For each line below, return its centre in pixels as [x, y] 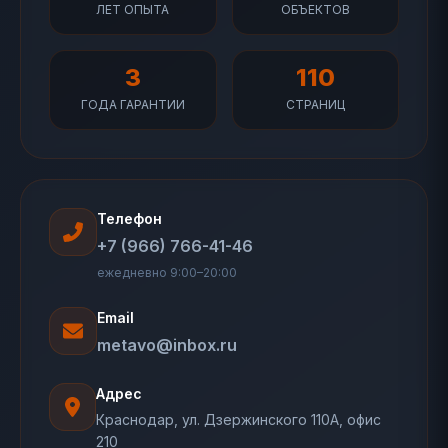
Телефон [129, 218]
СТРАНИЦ [315, 104]
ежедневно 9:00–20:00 [167, 272]
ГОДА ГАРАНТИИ [132, 104]
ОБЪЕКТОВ [315, 9]
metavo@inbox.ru [167, 345]
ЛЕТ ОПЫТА [133, 9]
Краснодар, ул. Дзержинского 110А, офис [238, 419]
